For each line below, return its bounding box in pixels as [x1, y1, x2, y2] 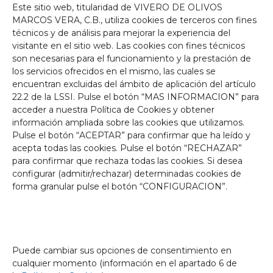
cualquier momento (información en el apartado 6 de [12, 258, 237, 269]
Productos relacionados [59, 58, 214, 73]
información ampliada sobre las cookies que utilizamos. [12, 117, 244, 128]
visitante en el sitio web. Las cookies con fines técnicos [12, 40, 245, 51]
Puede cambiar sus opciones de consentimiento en [12, 245, 232, 256]
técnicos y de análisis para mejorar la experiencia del [12, 27, 230, 38]
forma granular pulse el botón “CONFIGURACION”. [12, 181, 230, 192]
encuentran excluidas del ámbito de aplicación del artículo [12, 79, 256, 90]
